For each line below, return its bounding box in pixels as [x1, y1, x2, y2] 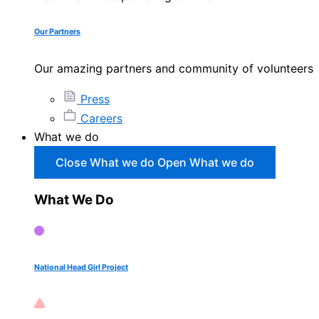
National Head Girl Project [34, 262, 128, 272]
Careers [80, 110, 122, 125]
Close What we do [56, 155, 155, 169]
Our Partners [34, 26, 80, 36]
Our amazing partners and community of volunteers [34, 61, 313, 75]
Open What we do [157, 155, 254, 169]
